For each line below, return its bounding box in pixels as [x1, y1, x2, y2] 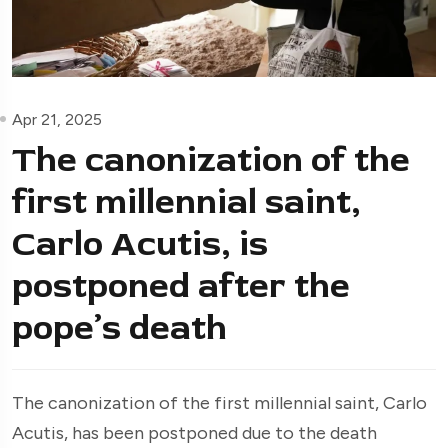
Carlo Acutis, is [12, 221, 268, 266]
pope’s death [12, 305, 227, 350]
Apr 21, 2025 [12, 109, 102, 129]
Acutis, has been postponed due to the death [12, 421, 377, 444]
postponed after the [12, 263, 350, 308]
